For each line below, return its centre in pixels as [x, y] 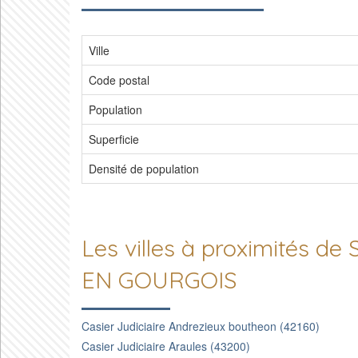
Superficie [114, 139]
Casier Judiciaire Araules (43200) [166, 346]
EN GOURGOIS [159, 280]
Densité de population [144, 169]
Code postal [119, 80]
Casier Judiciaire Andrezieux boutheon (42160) [201, 326]
